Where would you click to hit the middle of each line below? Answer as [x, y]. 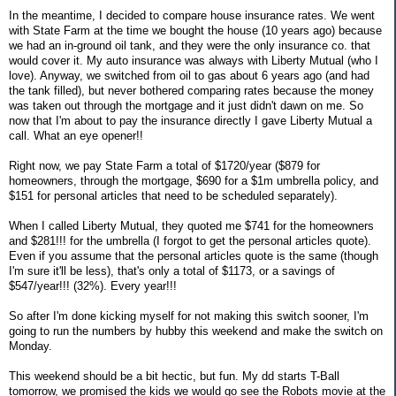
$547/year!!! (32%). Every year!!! [93, 286]
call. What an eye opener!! [76, 135]
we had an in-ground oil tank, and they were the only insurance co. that [190, 45]
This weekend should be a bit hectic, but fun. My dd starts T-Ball [174, 376]
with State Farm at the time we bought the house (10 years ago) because [195, 30]
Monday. [30, 346]
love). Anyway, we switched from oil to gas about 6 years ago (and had [189, 75]
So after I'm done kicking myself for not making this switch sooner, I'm [189, 316]
